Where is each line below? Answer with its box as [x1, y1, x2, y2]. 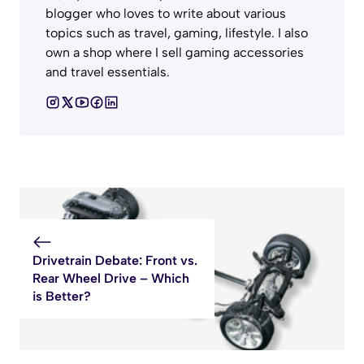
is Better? [32, 288, 91, 304]
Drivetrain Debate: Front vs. [32, 252, 197, 268]
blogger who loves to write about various [45, 5, 286, 21]
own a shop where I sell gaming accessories [45, 44, 304, 60]
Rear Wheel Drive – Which [32, 270, 189, 286]
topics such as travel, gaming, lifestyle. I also [45, 24, 308, 41]
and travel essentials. [45, 63, 170, 80]
